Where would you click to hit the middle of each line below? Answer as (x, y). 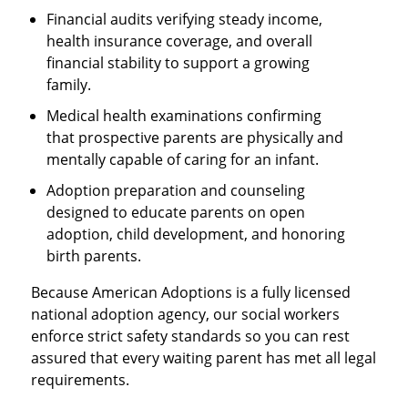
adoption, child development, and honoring (196, 234)
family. (69, 84)
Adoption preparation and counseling (176, 190)
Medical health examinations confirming (184, 115)
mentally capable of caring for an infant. (183, 159)
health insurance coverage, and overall (180, 41)
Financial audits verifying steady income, (185, 19)
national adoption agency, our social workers (185, 314)
